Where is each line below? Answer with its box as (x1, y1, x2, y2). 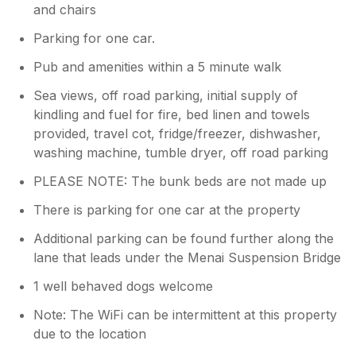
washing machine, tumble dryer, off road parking (33, 144, 329, 161)
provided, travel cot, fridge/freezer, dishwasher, (33, 125, 322, 141)
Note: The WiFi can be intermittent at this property (33, 306, 338, 323)
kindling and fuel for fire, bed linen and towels (33, 106, 311, 122)
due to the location (33, 325, 147, 342)
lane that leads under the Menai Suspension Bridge (33, 249, 342, 265)
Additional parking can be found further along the (33, 230, 335, 246)
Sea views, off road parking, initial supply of (33, 87, 299, 103)
